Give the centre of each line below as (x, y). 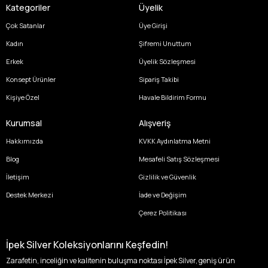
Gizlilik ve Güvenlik (167, 177)
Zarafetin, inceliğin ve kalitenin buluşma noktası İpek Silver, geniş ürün (121, 261)
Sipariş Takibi (159, 80)
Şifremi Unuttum (165, 44)
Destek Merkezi (30, 195)
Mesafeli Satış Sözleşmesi (179, 159)
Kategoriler (28, 8)
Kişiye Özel (23, 98)
